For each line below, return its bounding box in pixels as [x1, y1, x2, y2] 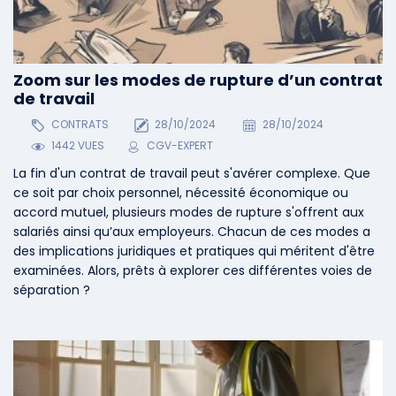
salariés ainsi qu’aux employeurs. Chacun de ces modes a [13, 223, 370, 241]
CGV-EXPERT [146, 138, 213, 154]
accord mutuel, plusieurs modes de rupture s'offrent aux [13, 203, 364, 222]
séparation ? [13, 281, 90, 300]
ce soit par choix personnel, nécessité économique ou [13, 184, 348, 202]
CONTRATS [48, 117, 109, 133]
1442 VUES [48, 138, 104, 154]
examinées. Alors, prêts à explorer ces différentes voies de [13, 262, 372, 280]
